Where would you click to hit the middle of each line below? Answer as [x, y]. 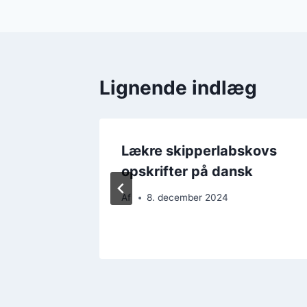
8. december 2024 [188, 198]
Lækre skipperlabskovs [199, 150]
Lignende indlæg [178, 87]
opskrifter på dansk [187, 171]
